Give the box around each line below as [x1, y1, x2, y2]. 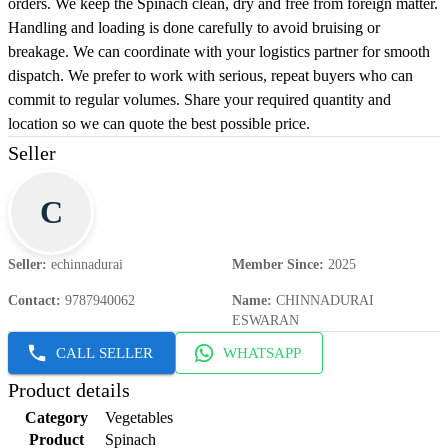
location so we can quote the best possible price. [8, 115, 310, 133]
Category [24, 409, 88, 427]
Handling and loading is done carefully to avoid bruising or [8, 19, 380, 37]
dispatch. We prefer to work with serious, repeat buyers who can [8, 67, 413, 85]
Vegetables [105, 409, 173, 427]
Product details [8, 379, 130, 402]
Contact [8, 293, 56, 309]
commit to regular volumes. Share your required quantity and [8, 91, 391, 109]
